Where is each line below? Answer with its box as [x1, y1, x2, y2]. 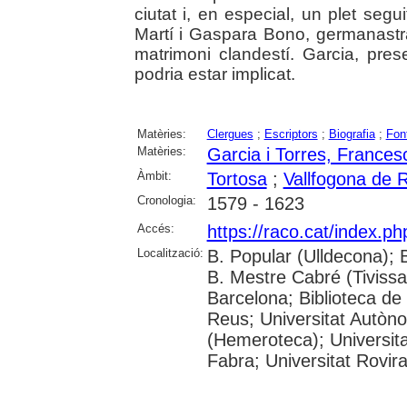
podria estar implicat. [134, 64, 295, 84]
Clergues [206, 126, 253, 141]
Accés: [136, 221, 174, 235]
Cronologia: [136, 193, 196, 207]
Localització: [136, 245, 203, 260]
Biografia [328, 126, 375, 141]
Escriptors [263, 126, 318, 141]
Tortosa [206, 168, 267, 189]
